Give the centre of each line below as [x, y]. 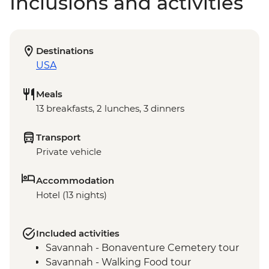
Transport [58, 138]
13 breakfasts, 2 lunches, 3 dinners [110, 109]
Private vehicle [69, 152]
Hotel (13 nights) [71, 195]
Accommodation [75, 181]
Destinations [65, 51]
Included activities [78, 234]
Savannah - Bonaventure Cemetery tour [142, 248]
